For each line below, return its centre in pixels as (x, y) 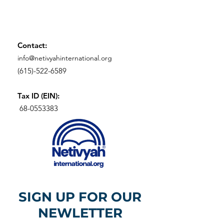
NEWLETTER (80, 213)
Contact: (32, 45)
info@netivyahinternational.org (65, 58)
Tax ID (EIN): (38, 96)
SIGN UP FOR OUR (80, 197)
